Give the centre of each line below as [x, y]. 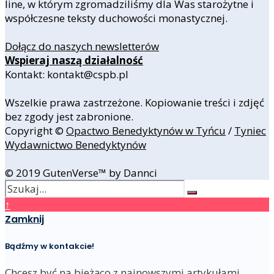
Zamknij [24, 219]
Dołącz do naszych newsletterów [82, 46]
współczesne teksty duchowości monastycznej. [116, 18]
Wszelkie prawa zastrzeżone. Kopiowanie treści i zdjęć [135, 102]
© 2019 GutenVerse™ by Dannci [81, 172]
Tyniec [250, 130]
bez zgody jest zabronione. [69, 116]
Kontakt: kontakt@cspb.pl [67, 74]
